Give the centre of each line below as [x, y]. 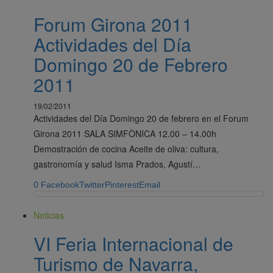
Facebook [60, 184]
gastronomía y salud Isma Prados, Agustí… [117, 164]
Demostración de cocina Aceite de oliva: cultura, [126, 148]
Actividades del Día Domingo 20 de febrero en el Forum [141, 118]
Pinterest [122, 184]
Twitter [92, 184]
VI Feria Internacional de [133, 243]
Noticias [49, 215]
